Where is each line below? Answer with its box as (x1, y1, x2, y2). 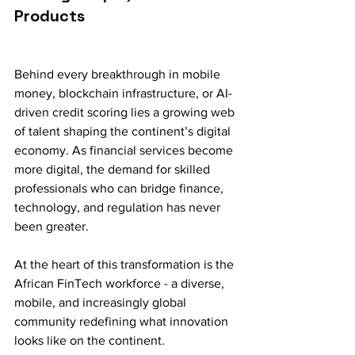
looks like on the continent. (14, 334, 165, 347)
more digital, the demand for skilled (14, 162, 213, 176)
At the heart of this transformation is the (14, 258, 237, 271)
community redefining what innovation (14, 315, 231, 328)
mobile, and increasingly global (14, 296, 189, 309)
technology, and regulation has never (14, 200, 223, 214)
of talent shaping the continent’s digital (14, 124, 234, 138)
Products (14, 6, 85, 26)
